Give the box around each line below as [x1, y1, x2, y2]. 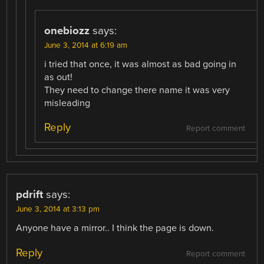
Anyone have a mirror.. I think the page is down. [16, 222, 214, 235]
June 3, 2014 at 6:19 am [44, 41, 128, 51]
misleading [44, 97, 91, 110]
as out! [44, 71, 73, 84]
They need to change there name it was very [44, 84, 230, 97]
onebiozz [44, 24, 90, 38]
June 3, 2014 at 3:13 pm [16, 204, 100, 214]
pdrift [16, 188, 44, 202]
